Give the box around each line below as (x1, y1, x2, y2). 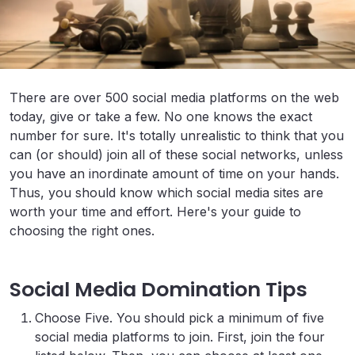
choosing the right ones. (10, 223, 155, 239)
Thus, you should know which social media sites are (10, 185, 323, 201)
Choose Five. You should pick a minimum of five (35, 310, 324, 326)
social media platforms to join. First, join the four (35, 329, 325, 345)
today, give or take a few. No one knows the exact (10, 109, 312, 125)
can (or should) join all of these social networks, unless (10, 147, 343, 163)
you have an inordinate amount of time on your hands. (10, 166, 339, 182)
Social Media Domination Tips (10, 276, 307, 304)
